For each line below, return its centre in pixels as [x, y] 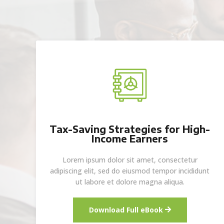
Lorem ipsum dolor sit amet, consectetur [130, 159]
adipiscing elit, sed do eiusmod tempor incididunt [130, 170]
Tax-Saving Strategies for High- [130, 129]
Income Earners [130, 138]
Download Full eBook [126, 209]
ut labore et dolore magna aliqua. [130, 181]
